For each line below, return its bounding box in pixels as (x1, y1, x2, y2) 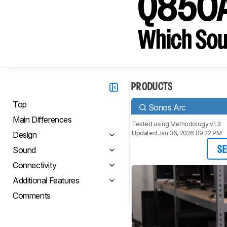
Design (13, 130, 37, 140)
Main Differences (13, 115, 72, 125)
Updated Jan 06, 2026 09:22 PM (132, 129, 222, 137)
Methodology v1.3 (170, 120, 221, 128)
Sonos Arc (148, 102, 186, 112)
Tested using (132, 120, 170, 128)
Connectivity (13, 160, 57, 170)
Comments (13, 191, 51, 201)
